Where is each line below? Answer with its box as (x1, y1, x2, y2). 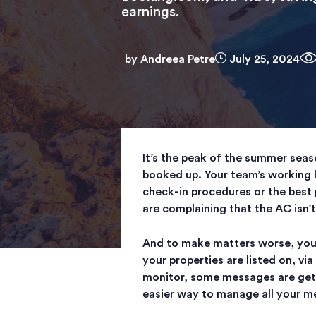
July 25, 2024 (226, 54, 300, 65)
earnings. (121, 5, 183, 19)
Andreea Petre (138, 54, 215, 65)
